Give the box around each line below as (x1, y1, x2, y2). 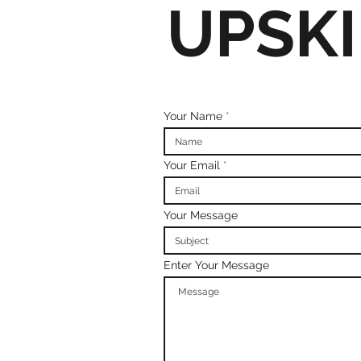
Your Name (164, 110, 222, 122)
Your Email (164, 159, 220, 172)
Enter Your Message (164, 259, 269, 272)
